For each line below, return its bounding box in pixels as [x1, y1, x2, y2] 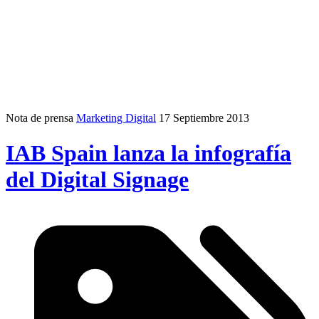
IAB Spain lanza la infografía [6, 140, 291, 166]
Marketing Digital [76, 112, 156, 125]
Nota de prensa [6, 112, 73, 125]
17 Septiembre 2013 [159, 112, 249, 125]
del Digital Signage [6, 166, 189, 192]
